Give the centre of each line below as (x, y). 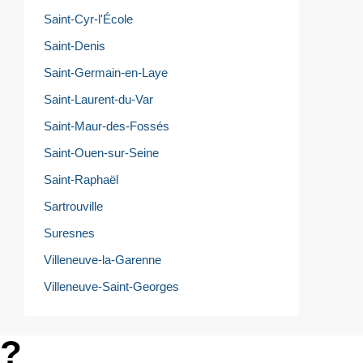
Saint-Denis (75, 45)
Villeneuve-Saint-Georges (111, 286)
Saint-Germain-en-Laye (106, 72)
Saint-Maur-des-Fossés (107, 126)
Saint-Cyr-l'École (88, 19)
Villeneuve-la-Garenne (102, 259)
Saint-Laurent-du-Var (98, 99)
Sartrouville (73, 206)
